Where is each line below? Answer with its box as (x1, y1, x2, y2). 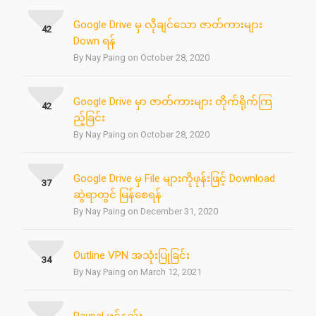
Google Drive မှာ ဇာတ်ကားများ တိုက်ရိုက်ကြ (73, 95, 272, 108)
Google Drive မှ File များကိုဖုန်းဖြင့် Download (73, 172, 275, 185)
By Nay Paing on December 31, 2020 (73, 206, 218, 217)
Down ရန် (73, 35, 116, 47)
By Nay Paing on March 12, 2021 (73, 267, 202, 277)
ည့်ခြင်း (73, 111, 105, 124)
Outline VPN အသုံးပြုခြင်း (73, 249, 190, 262)
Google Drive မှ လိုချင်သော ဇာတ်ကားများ (73, 18, 262, 31)
